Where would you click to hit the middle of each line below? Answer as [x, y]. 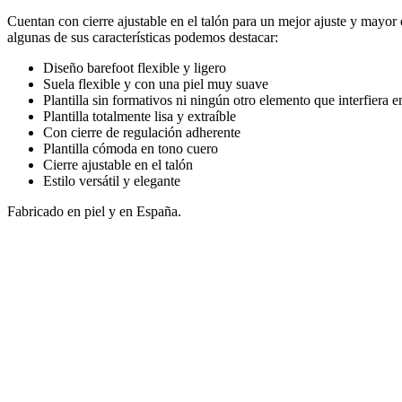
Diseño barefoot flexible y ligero [135, 68]
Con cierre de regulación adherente [142, 133]
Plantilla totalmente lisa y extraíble [140, 117]
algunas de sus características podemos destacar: [144, 38]
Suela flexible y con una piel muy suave [156, 84]
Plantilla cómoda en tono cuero [131, 149]
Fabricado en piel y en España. [94, 212]
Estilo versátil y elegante [112, 181]
